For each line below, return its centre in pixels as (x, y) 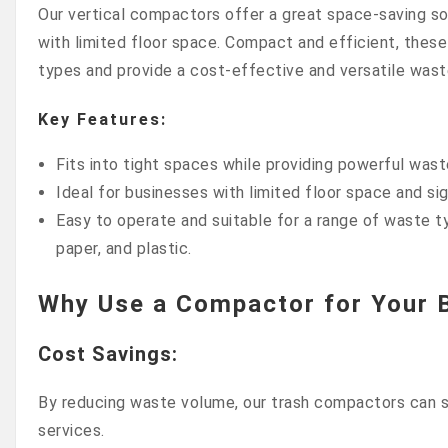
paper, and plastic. (124, 249)
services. (71, 430)
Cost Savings (105, 354)
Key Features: (102, 119)
